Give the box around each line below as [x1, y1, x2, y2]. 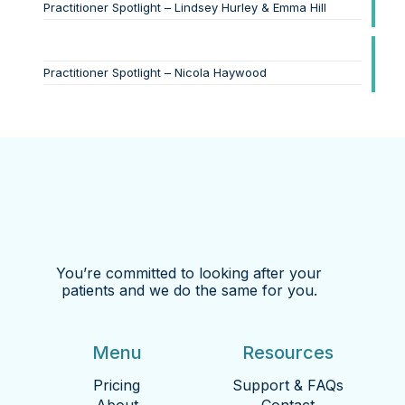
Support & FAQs [232, 376, 344, 395]
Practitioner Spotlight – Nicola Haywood [43, 65, 267, 80]
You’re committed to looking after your [56, 264, 323, 283]
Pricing [93, 376, 141, 395]
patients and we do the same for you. [61, 281, 317, 300]
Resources [242, 342, 334, 364]
